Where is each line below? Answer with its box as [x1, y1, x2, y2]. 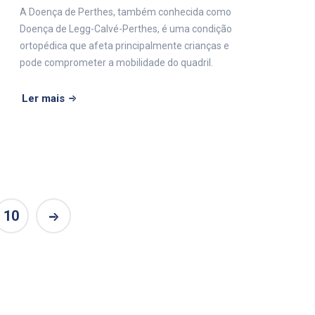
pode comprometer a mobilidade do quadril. [20, 56, 213, 68]
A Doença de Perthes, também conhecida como [20, 6, 231, 18]
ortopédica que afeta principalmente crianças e [20, 39, 229, 51]
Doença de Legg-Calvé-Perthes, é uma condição [20, 22, 232, 34]
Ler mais [22, 91, 65, 105]
